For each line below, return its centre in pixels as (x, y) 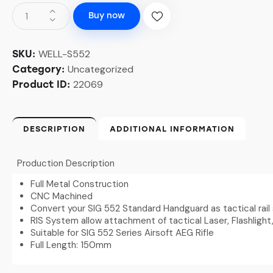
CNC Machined (62, 196)
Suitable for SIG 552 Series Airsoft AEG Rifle (122, 232)
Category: (40, 69)
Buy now (107, 16)
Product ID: (43, 84)
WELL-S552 (64, 54)
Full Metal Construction (80, 184)
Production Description (66, 163)
